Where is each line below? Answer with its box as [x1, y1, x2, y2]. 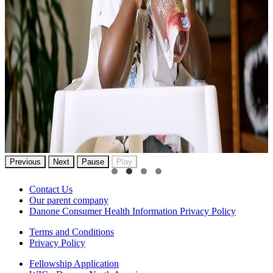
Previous [10, 157, 41, 167]
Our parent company [29, 195, 108, 206]
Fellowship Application [29, 258, 119, 269]
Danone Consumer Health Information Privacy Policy [29, 206, 236, 217]
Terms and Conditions [29, 227, 114, 238]
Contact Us [29, 184, 73, 195]
